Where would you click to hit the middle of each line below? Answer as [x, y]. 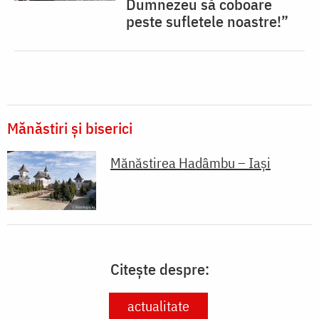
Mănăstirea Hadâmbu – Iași [190, 162]
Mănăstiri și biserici [70, 127]
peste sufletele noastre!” [207, 21]
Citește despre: [159, 268]
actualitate [158, 305]
